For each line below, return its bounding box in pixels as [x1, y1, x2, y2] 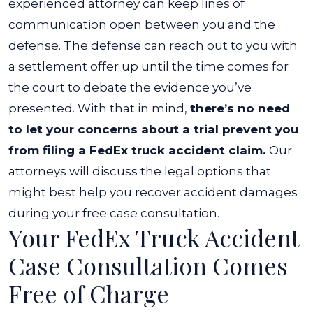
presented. [8, 101, 75, 115]
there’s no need [190, 101, 290, 115]
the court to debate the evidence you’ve [8, 80, 252, 94]
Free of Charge [8, 277, 169, 310]
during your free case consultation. [8, 206, 219, 220]
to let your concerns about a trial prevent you [8, 122, 298, 136]
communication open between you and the [8, 17, 275, 31]
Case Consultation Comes [8, 249, 288, 282]
